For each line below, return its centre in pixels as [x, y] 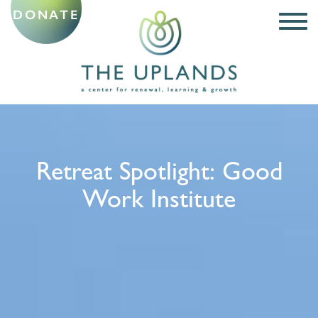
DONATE [46, 15]
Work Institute [159, 202]
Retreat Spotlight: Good [159, 174]
